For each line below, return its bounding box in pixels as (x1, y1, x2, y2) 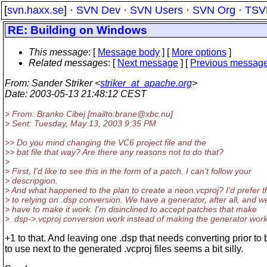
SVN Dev (76, 4, 120, 16)
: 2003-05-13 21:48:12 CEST (25, 89, 147, 99)
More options (172, 47, 226, 57)
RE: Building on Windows (8, 24, 147, 36)
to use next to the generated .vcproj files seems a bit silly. (5, 244, 243, 254)
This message (29, 47, 88, 57)
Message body (98, 47, 160, 57)
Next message (117, 58, 178, 68)
